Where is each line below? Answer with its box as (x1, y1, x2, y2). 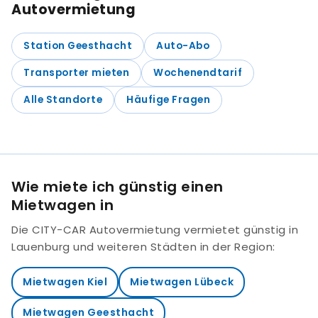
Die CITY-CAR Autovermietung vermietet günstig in (11, 221, 298, 237)
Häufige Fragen (126, 93, 210, 107)
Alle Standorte (23, 93, 102, 107)
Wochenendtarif (153, 66, 242, 80)
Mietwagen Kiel (23, 274, 107, 289)
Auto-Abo (156, 39, 209, 53)
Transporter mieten (23, 66, 129, 80)
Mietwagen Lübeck (130, 274, 234, 289)
